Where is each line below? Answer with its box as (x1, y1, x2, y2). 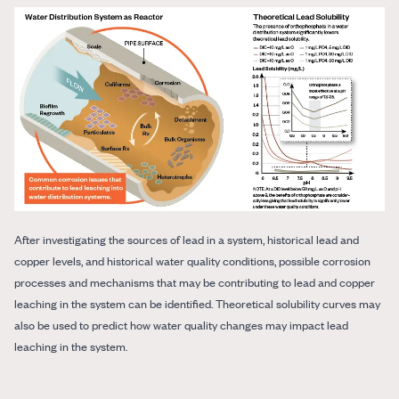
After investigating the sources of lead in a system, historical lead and (14, 231, 359, 248)
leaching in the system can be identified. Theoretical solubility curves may (14, 295, 380, 313)
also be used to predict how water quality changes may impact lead (14, 316, 348, 334)
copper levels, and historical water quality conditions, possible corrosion (14, 252, 370, 270)
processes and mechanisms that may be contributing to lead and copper (14, 273, 375, 291)
